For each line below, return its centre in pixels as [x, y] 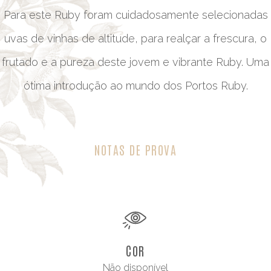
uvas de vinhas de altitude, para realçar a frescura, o [135, 38]
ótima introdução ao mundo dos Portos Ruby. [135, 85]
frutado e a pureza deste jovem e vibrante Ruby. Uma [135, 62]
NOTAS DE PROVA [135, 149]
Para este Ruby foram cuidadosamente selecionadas [135, 15]
